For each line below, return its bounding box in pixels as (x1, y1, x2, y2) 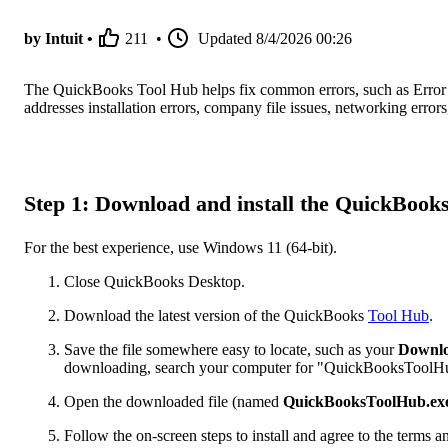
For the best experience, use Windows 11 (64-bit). (24, 238, 337, 256)
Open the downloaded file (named (64, 392, 283, 410)
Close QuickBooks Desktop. (64, 272, 245, 290)
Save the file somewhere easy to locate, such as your (64, 340, 394, 358)
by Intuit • (24, 30, 93, 48)
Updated (198, 30, 252, 48)
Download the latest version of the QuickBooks (64, 306, 368, 324)
